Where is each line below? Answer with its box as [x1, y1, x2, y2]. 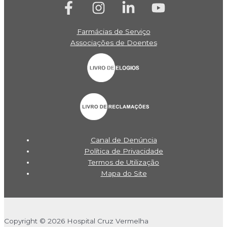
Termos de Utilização [88, 158, 159, 166]
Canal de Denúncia [90, 135, 157, 144]
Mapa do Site [100, 169, 147, 177]
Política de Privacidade [84, 146, 163, 155]
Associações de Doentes [70, 39, 157, 47]
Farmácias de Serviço [77, 27, 150, 36]
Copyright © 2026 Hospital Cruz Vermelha [4, 216, 148, 225]
